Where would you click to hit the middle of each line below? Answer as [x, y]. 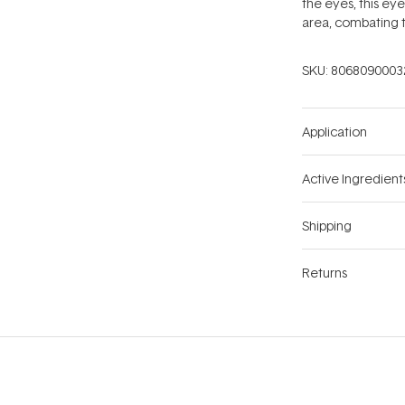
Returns [325, 273]
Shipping [327, 226]
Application [334, 132]
